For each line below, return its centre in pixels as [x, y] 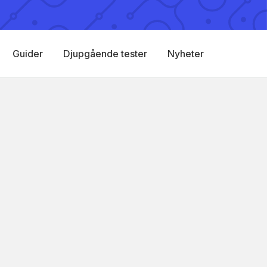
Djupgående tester [105, 54]
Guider [28, 54]
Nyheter [186, 54]
